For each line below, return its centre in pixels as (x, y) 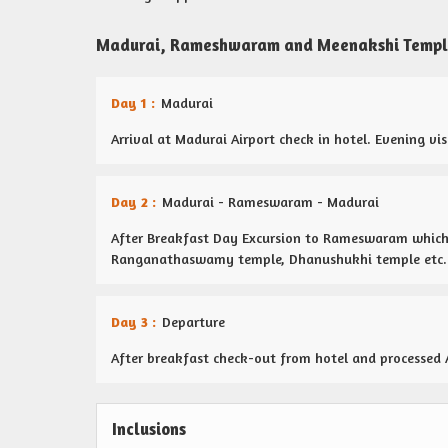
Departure (191, 321)
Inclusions (149, 429)
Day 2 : (133, 201)
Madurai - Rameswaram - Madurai (268, 201)
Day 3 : (133, 321)
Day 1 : (133, 102)
